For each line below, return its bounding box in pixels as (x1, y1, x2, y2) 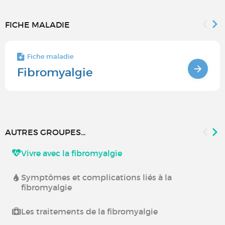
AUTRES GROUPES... (5, 127, 85, 138)
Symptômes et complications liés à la (21, 172, 172, 183)
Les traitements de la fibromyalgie (21, 206, 158, 217)
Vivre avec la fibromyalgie (21, 148, 122, 159)
